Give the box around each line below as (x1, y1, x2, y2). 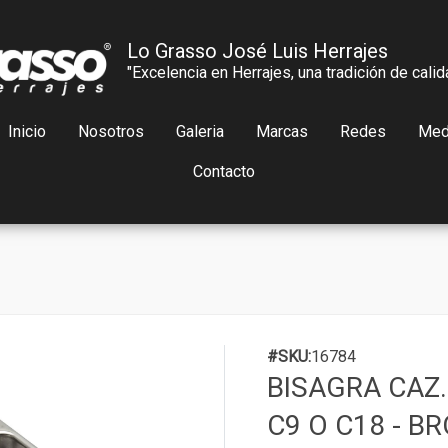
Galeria (175, 122, 224, 141)
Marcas (255, 122, 308, 141)
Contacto (193, 162, 255, 181)
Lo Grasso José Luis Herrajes (127, 38, 388, 63)
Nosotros (77, 122, 144, 141)
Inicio (7, 122, 46, 141)
